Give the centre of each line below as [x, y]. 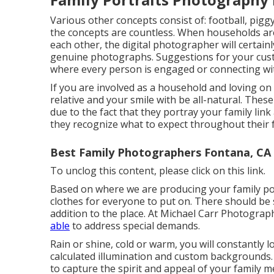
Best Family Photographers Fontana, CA [161, 152]
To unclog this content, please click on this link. [158, 170]
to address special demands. [135, 225]
